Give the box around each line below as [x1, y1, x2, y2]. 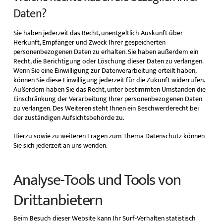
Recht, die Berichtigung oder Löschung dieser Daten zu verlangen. [13, 55, 203, 67]
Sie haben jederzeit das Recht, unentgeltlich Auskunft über [13, 27, 183, 39]
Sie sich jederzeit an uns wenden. [13, 140, 108, 152]
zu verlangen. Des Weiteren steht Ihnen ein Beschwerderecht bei [13, 102, 199, 114]
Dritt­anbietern [13, 187, 103, 214]
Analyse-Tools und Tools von [13, 167, 181, 194]
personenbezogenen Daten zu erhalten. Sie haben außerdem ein [13, 46, 198, 57]
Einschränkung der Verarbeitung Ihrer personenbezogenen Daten [13, 93, 202, 105]
